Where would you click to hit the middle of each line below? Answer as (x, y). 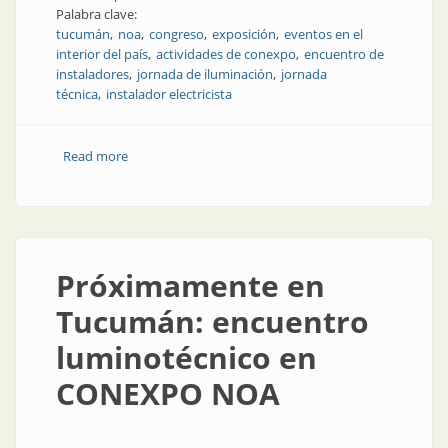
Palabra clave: (98, 14)
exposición (244, 34)
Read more (95, 156)
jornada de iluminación (205, 74)
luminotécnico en (186, 357)
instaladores (92, 74)
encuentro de (344, 54)
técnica (77, 94)
